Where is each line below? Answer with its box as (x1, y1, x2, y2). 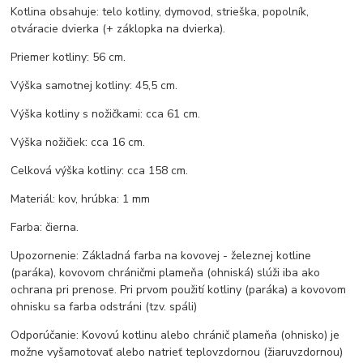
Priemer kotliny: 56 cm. (11, 49, 126, 66)
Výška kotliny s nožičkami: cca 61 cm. (11, 106, 201, 122)
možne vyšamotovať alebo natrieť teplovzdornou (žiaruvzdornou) (11, 344, 344, 361)
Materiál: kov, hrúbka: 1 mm (11, 191, 151, 207)
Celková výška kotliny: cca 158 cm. (11, 163, 189, 179)
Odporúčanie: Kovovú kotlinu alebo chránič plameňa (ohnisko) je (11, 327, 340, 344)
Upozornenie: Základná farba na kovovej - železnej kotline (11, 248, 312, 264)
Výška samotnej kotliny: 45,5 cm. (11, 78, 178, 94)
